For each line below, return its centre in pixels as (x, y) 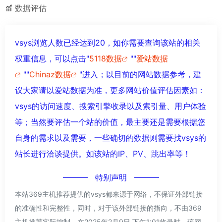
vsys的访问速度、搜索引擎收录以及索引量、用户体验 (111, 106)
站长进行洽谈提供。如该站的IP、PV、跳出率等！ (103, 153)
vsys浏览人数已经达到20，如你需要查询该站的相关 (108, 42)
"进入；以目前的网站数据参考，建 (140, 74)
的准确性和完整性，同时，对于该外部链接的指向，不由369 (108, 208)
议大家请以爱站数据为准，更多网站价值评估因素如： (110, 90)
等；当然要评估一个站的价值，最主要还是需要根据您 (110, 122)
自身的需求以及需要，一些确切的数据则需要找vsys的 (111, 138)
